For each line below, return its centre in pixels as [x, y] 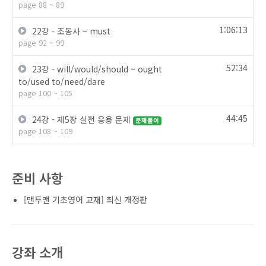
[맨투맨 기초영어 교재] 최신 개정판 [85, 200]
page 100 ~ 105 [45, 93]
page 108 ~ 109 [45, 131]
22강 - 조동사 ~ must [70, 31]
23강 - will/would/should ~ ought [96, 69]
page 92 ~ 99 [41, 43]
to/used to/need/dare [62, 82]
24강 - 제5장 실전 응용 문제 [81, 120]
